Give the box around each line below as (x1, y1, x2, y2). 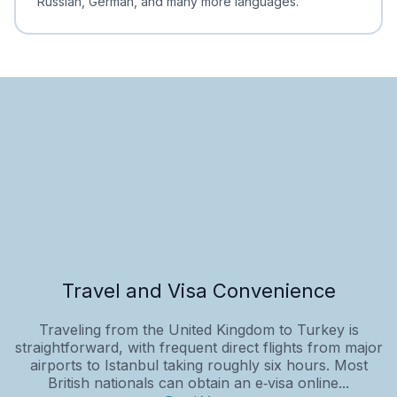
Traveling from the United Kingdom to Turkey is (38, 320, 359, 339)
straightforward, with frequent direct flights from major (14, 338, 383, 356)
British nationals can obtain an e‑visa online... (48, 373, 349, 392)
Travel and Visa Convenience (61, 278, 336, 302)
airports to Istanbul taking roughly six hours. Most (29, 355, 368, 374)
